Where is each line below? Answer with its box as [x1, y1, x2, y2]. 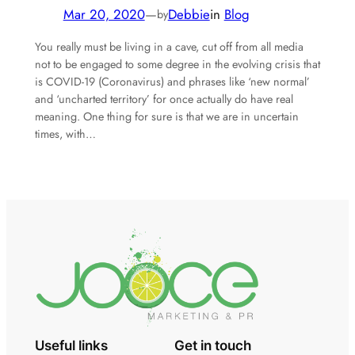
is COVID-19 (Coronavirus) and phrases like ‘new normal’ [34, 74, 310, 90]
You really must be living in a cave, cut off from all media [34, 39, 303, 55]
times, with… [34, 126, 96, 143]
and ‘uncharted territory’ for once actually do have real [34, 91, 293, 108]
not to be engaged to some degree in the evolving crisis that [34, 56, 320, 73]
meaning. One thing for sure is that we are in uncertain [34, 109, 299, 125]
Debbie [167, 5, 210, 25]
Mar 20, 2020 [63, 5, 145, 25]
